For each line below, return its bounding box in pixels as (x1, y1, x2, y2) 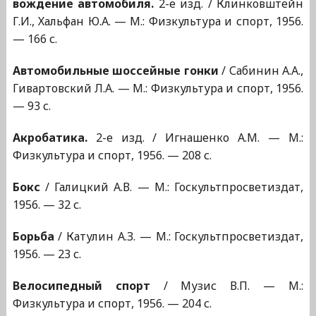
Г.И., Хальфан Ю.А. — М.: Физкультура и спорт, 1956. (12, 13, 304, 30)
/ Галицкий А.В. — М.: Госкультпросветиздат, (39, 179, 304, 195)
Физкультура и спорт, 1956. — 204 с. (12, 296, 212, 312)
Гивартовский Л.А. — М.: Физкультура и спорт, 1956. (12, 80, 304, 97)
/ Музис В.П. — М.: (150, 278, 304, 294)
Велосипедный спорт (12, 278, 150, 294)
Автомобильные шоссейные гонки (12, 63, 219, 79)
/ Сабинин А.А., (218, 63, 304, 79)
